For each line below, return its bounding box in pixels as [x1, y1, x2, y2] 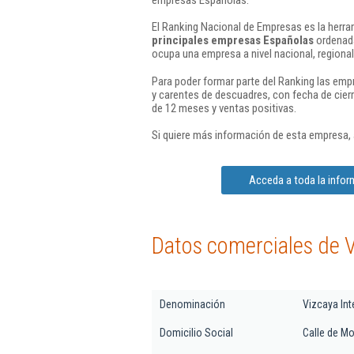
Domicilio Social [160, 326, 233, 339]
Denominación [160, 298, 225, 311]
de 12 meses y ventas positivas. [152, 100, 296, 115]
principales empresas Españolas [152, 33, 314, 47]
